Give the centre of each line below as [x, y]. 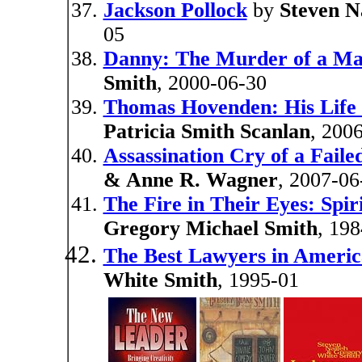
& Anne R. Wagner [190, 180]
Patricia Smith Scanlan [206, 131]
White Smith [160, 280]
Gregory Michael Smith [210, 228]
